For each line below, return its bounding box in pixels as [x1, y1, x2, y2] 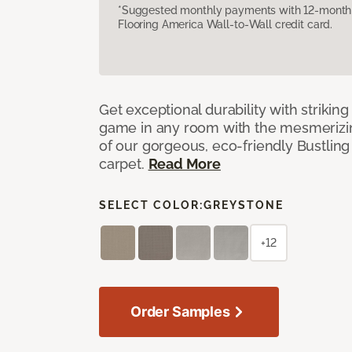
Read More [148, 155, 221, 172]
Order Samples [130, 302, 230, 320]
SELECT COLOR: [99, 198, 203, 211]
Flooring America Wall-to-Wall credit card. [118, 17, 333, 31]
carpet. [99, 155, 148, 172]
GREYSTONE [203, 198, 284, 211]
